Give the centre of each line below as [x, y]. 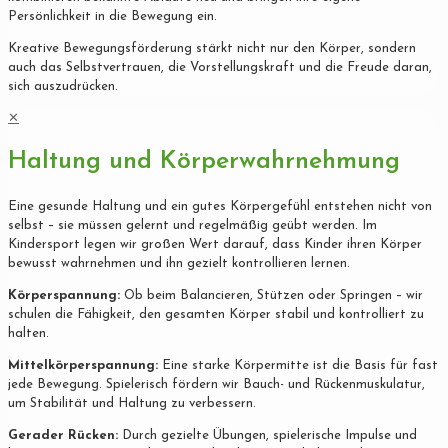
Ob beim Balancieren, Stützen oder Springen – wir [271, 296]
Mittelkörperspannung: [83, 366]
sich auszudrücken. [63, 86]
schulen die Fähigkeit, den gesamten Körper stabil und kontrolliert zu [216, 315]
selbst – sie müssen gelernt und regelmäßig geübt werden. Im [192, 226]
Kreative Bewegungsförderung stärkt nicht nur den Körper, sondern [212, 48]
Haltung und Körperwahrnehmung [204, 162]
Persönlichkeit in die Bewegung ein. [112, 16]
